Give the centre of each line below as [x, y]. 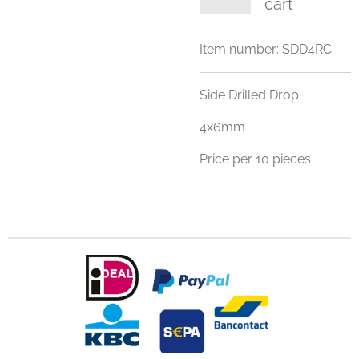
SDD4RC [307, 49]
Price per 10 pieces [255, 159]
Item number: [239, 49]
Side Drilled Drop [249, 95]
